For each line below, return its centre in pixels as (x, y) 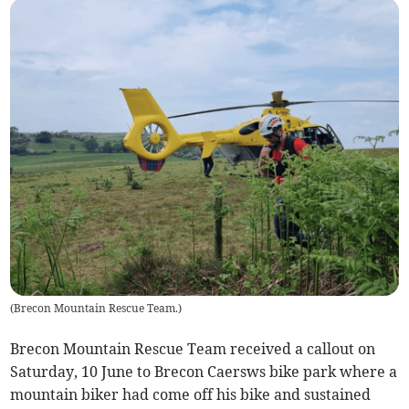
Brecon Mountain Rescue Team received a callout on (193, 349)
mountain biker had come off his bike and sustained (191, 395)
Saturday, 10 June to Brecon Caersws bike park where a (204, 372)
